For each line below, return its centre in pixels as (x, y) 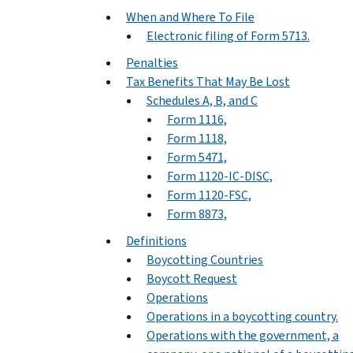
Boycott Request (192, 278)
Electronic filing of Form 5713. (228, 35)
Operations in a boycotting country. (242, 316)
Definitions (156, 240)
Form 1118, (197, 138)
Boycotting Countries (205, 259)
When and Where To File (190, 17)
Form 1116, (197, 119)
